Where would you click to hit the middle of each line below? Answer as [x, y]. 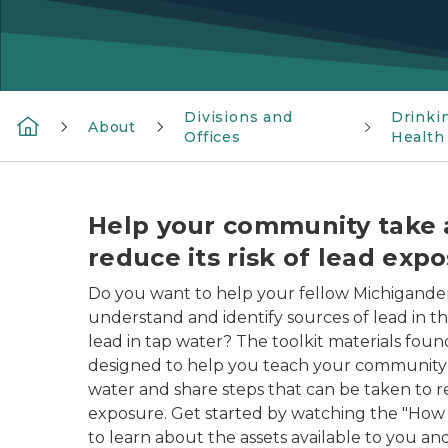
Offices [212, 137]
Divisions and [238, 117]
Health [417, 137]
